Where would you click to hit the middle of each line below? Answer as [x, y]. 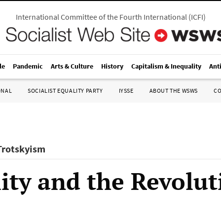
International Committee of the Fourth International [101, 17]
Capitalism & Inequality [166, 66]
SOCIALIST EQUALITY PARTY [65, 91]
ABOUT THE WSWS [173, 91]
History [112, 66]
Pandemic [28, 66]
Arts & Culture [72, 66]
